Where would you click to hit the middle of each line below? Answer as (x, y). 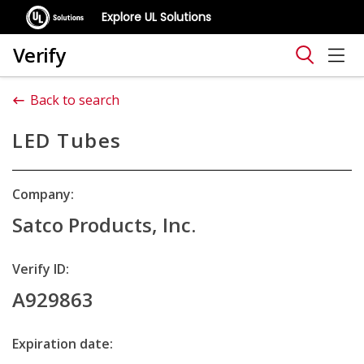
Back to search (75, 100)
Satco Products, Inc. (104, 225)
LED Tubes (67, 140)
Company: (43, 194)
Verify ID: (41, 269)
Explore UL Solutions (157, 17)
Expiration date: (63, 344)
